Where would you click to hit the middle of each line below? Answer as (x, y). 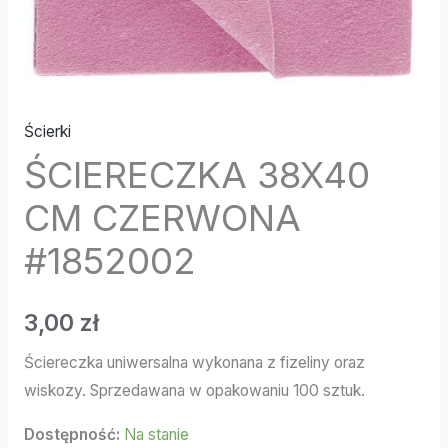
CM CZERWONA (162, 218)
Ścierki (47, 131)
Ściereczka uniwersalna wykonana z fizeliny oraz (194, 363)
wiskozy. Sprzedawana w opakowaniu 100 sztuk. (194, 391)
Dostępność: (71, 434)
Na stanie (156, 434)
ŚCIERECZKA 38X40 (196, 175)
